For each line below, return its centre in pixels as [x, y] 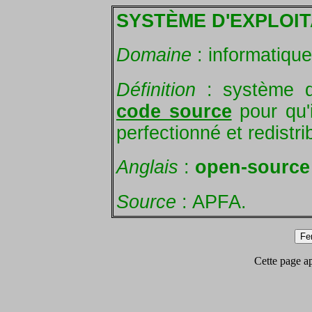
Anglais [147, 167]
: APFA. [211, 202]
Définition [156, 89]
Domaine [154, 55]
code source [174, 111]
